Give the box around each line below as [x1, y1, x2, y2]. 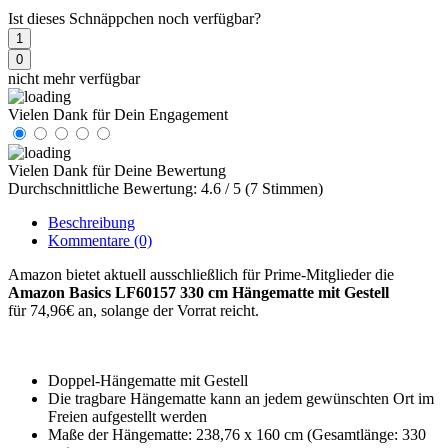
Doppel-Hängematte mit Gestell [48, 371, 248, 389]
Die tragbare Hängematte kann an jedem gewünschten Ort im [48, 389, 434, 407]
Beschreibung [48, 213, 135, 231]
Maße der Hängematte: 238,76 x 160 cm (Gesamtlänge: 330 [48, 425, 426, 443]
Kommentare [48, 231, 134, 249]
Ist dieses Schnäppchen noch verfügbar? [8, 9, 261, 27]
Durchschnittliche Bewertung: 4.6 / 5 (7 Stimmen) [8, 179, 323, 197]
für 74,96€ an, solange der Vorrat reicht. [8, 301, 263, 319]
